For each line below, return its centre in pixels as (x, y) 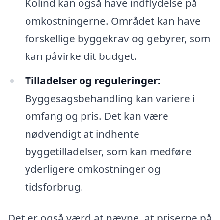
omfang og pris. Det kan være (96, 116)
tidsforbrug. (54, 186)
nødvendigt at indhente (82, 133)
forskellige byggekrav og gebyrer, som (117, 38)
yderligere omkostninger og (93, 169)
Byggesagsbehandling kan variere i (110, 98)
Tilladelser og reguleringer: (93, 80)
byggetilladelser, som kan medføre (108, 151)
